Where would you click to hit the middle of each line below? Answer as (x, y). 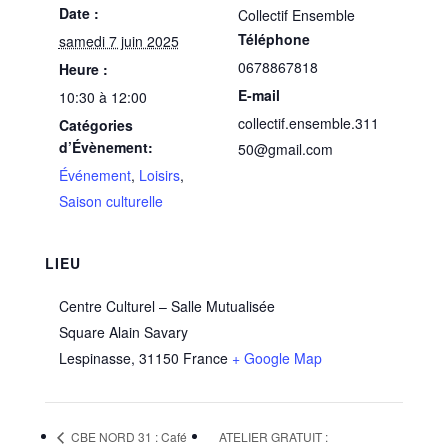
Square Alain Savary (123, 331)
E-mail (259, 94)
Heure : (83, 68)
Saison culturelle (110, 200)
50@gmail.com (285, 148)
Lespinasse (94, 357)
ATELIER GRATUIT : (273, 437)
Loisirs (159, 174)
